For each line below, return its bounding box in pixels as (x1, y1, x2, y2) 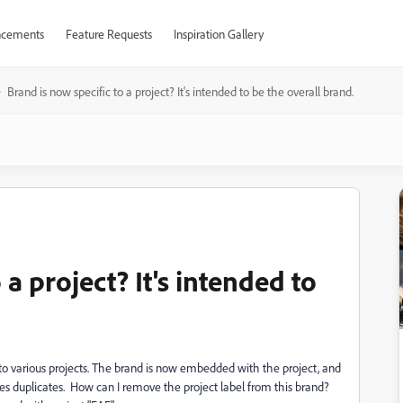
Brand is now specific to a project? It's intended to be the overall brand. (7, 84, 354, 99)
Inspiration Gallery (173, 26, 264, 41)
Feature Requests (65, 26, 152, 41)
